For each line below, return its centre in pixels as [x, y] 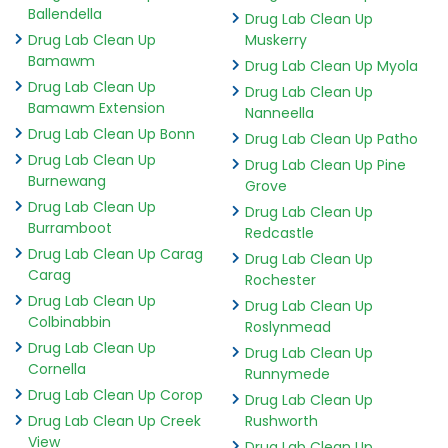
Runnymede [287, 373]
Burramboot [70, 227]
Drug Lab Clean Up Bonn [111, 133]
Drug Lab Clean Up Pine [325, 164]
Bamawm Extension [96, 107]
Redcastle [279, 232]
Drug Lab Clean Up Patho [331, 138]
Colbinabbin [69, 321]
